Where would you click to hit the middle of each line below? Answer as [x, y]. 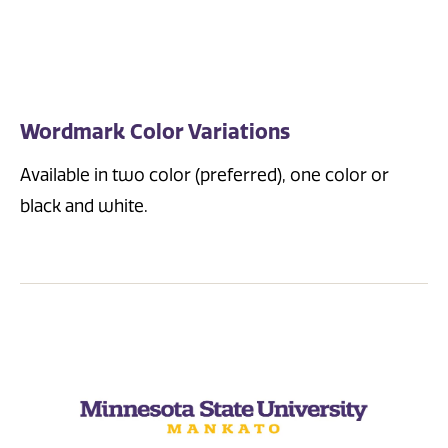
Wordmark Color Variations [155, 132]
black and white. [84, 205]
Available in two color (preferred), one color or [204, 174]
